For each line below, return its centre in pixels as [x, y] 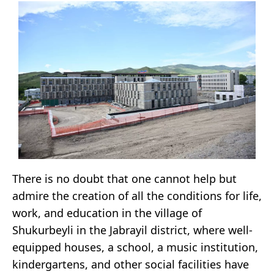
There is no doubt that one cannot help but [124, 178]
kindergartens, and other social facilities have [131, 264]
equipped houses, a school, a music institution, [135, 247]
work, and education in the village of [107, 213]
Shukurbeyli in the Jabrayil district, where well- [132, 230]
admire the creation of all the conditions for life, [137, 195]
